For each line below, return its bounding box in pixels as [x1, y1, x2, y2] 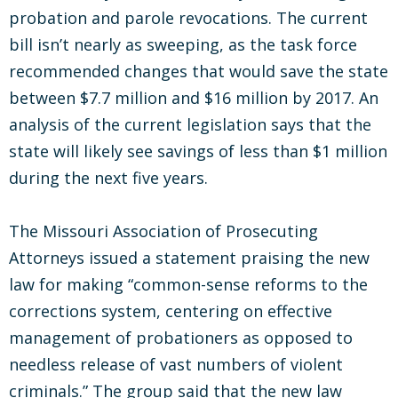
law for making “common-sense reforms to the [9, 274, 368, 295]
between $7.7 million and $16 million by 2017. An [9, 87, 378, 108]
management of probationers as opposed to [9, 327, 353, 348]
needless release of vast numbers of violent [9, 354, 343, 375]
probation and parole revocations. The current [9, 7, 368, 28]
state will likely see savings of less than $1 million [9, 140, 387, 162]
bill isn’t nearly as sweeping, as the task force [9, 34, 357, 55]
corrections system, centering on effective [9, 300, 332, 322]
